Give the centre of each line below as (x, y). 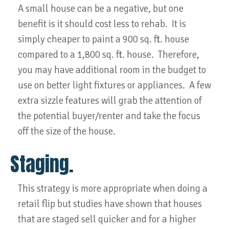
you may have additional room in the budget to (112, 70)
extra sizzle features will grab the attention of (110, 101)
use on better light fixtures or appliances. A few (114, 85)
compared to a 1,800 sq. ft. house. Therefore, (109, 55)
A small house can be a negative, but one (101, 9)
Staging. (42, 164)
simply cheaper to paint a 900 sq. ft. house (104, 39)
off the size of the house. (67, 131)
